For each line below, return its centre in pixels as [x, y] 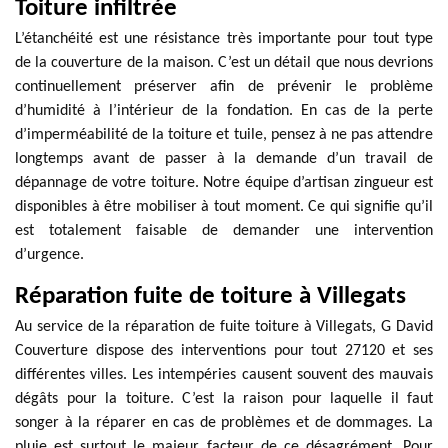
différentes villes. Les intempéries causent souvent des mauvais [224, 375]
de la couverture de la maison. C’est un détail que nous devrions [224, 63]
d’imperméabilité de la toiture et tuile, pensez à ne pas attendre [224, 135]
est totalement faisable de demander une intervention [224, 231]
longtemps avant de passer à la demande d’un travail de [224, 159]
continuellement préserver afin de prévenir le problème [224, 87]
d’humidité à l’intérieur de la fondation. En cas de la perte [224, 111]
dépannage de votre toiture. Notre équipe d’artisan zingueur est [224, 183]
